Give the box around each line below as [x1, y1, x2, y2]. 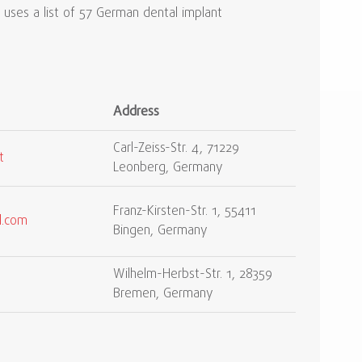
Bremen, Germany [113, 284, 213, 304]
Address [113, 103, 159, 122]
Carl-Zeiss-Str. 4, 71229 [113, 139, 239, 158]
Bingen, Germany [113, 221, 208, 241]
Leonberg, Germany [113, 158, 223, 178]
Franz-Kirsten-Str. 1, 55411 [113, 202, 256, 221]
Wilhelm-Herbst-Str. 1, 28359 [113, 265, 272, 284]
